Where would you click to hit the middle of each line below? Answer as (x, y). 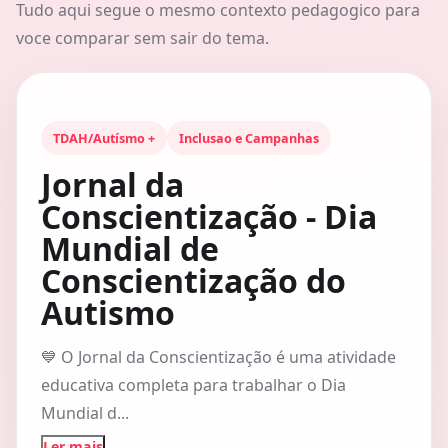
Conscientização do (193, 280)
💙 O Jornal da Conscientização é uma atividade (218, 357)
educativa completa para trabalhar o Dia (193, 385)
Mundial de (130, 248)
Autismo (108, 312)
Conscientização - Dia (209, 216)
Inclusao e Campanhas (249, 138)
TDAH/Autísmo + (104, 138)
